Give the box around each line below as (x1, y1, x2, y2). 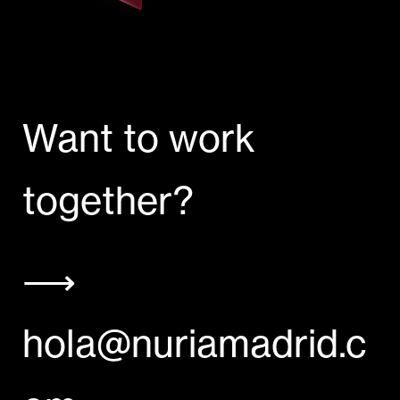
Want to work (21, 114, 255, 161)
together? (21, 177, 194, 223)
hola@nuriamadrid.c (21, 320, 367, 366)
